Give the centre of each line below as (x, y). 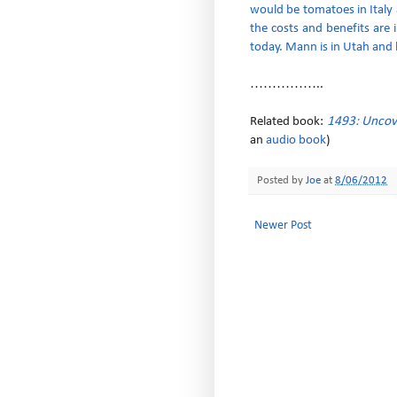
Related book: (288, 121)
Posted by (281, 180)
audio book (296, 140)
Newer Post (283, 225)
